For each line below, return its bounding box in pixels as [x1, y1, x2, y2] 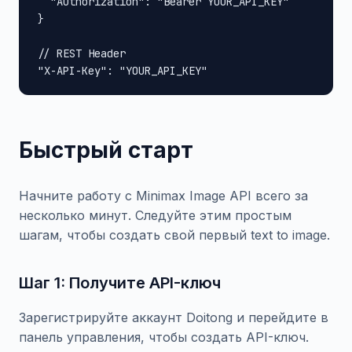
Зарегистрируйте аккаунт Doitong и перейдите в [19, 310, 328, 325]
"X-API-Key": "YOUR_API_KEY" [38, 64, 207, 78]
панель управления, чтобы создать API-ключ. [19, 329, 309, 345]
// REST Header [38, 46, 126, 60]
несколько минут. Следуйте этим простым [19, 207, 291, 223]
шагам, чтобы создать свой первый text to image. [19, 227, 330, 243]
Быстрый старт [19, 137, 193, 163]
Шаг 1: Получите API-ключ [19, 273, 221, 292]
